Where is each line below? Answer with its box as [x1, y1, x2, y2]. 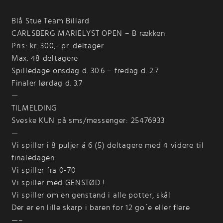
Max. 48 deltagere [11, 53, 79, 63]
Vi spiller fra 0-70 [11, 165, 76, 175]
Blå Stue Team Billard [11, 15, 90, 26]
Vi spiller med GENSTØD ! [11, 177, 106, 188]
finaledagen [11, 152, 55, 163]
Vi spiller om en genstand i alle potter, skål [11, 190, 171, 200]
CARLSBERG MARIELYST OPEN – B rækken [11, 28, 165, 38]
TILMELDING [11, 103, 58, 113]
